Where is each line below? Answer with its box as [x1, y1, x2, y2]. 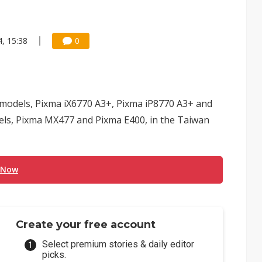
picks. [42, 249, 67, 260]
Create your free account [16, 218, 156, 231]
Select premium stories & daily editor [42, 239, 195, 250]
